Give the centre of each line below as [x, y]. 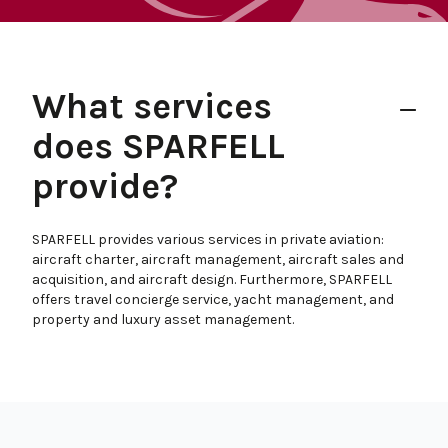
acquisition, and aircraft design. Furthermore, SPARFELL [212, 279]
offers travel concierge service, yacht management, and [213, 299]
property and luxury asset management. [163, 319]
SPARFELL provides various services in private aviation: [208, 239]
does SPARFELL [158, 146]
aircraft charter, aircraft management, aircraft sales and [218, 259]
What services [152, 106]
